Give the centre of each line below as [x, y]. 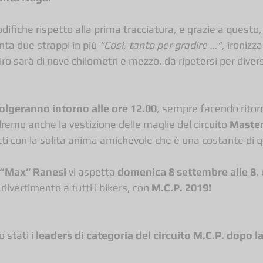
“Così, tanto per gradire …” [161, 45]
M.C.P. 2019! [181, 187]
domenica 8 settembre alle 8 [187, 171]
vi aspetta [92, 171]
